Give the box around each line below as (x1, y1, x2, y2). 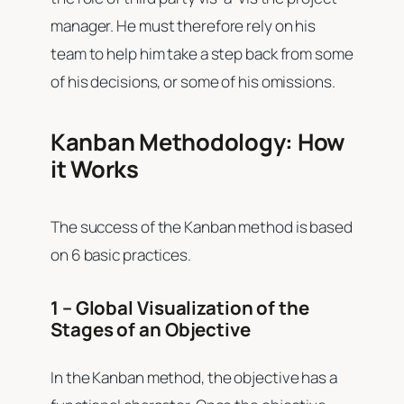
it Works (50, 153, 139, 186)
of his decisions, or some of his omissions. (50, 71, 338, 93)
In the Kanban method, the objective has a (50, 367, 337, 389)
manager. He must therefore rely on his (50, 15, 317, 37)
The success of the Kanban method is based (50, 216, 353, 238)
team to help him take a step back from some (50, 43, 353, 65)
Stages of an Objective (50, 316, 251, 342)
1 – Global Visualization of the (50, 294, 309, 320)
